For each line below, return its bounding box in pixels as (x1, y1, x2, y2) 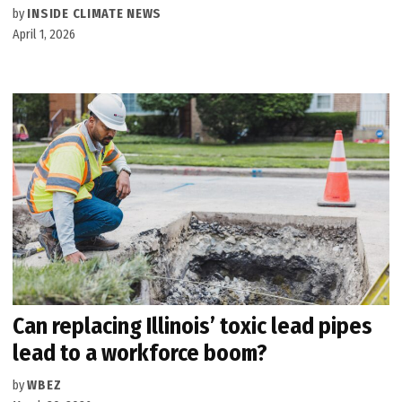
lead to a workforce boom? (13, 339, 268, 368)
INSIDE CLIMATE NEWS (27, 6, 162, 22)
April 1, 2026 (13, 27, 76, 43)
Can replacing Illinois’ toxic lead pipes (13, 312, 373, 341)
